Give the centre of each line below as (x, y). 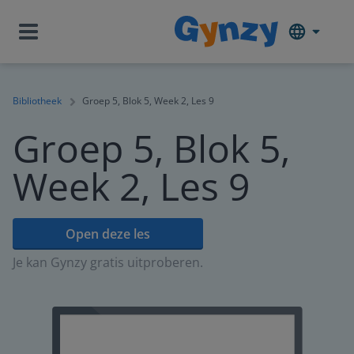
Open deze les (108, 234)
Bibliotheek (37, 101)
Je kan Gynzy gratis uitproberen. (108, 262)
